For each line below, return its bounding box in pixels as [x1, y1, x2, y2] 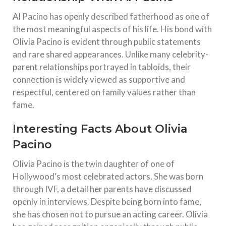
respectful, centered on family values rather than [13, 87, 196, 98]
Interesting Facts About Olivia [13, 122, 187, 136]
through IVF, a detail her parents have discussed [13, 184, 192, 195]
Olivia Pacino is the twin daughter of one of [13, 158, 175, 169]
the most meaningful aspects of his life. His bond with [13, 24, 212, 35]
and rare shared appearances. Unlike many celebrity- [13, 49, 208, 60]
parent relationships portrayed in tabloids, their [13, 62, 191, 73]
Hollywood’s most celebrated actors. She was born [13, 171, 203, 182]
